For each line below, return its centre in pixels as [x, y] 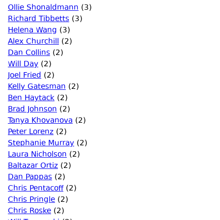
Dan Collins [29, 53]
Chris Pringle [31, 200]
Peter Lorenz [31, 132]
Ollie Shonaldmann [43, 8]
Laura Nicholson [37, 155]
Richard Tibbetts [39, 19]
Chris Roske [29, 211]
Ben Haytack [31, 98]
